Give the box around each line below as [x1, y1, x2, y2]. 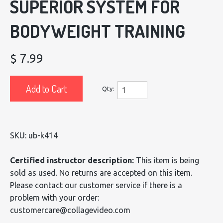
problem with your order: [10, 193, 99, 202]
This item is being [134, 155, 199, 165]
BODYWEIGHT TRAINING [10, 20, 185, 42]
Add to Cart [26, 82, 67, 95]
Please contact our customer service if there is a [10, 180, 182, 190]
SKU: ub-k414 [10, 130, 58, 140]
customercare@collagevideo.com [10, 205, 130, 215]
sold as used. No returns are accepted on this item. [10, 168, 192, 177]
